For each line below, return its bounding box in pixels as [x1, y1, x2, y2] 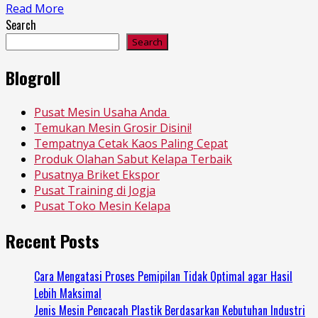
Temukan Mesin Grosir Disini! [34, 119, 192, 136]
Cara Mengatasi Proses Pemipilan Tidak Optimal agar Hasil [34, 267, 292, 285]
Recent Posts [6, 227, 99, 253]
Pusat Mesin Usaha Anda [34, 104, 170, 120]
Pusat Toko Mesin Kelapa [34, 197, 170, 214]
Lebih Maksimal [34, 284, 102, 302]
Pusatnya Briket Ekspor [34, 166, 160, 182]
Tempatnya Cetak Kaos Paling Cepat [34, 135, 228, 151]
